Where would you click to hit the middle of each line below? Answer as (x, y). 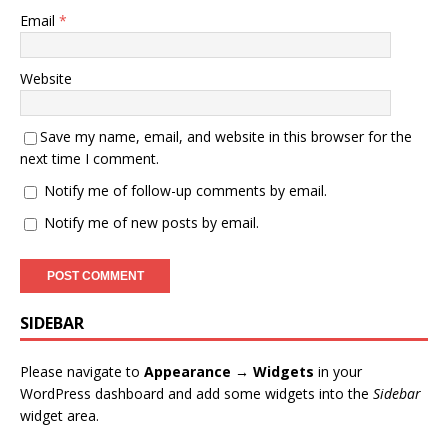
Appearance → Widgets (229, 371)
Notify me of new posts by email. (151, 222)
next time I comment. (89, 158)
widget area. (59, 415)
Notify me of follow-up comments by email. (185, 190)
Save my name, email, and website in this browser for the (226, 136)
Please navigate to (82, 371)
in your (338, 371)
